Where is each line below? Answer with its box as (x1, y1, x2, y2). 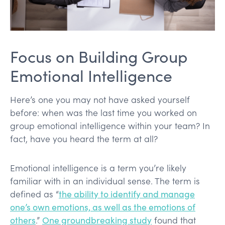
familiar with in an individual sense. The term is (10, 174, 200, 187)
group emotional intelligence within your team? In (10, 119, 210, 132)
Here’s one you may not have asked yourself (10, 93, 190, 105)
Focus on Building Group (10, 45, 187, 67)
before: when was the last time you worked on (10, 106, 197, 119)
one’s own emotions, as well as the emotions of (10, 200, 195, 213)
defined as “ (10, 187, 59, 200)
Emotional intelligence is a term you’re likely (10, 161, 186, 174)
